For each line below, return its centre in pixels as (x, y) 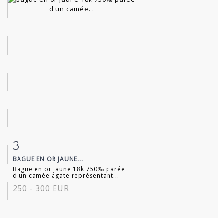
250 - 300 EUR (41, 188)
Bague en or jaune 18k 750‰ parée (69, 169)
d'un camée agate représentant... (66, 175)
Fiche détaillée (44, 143)
